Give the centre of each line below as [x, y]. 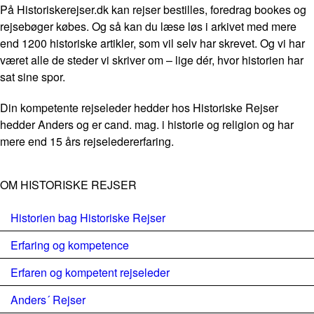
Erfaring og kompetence [70, 245]
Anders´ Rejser [48, 300]
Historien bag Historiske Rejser [88, 218]
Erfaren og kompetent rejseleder [90, 272]
